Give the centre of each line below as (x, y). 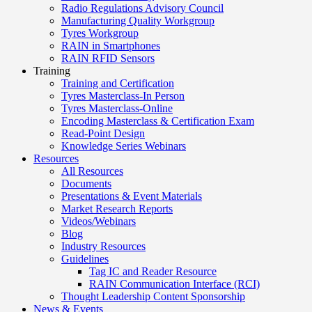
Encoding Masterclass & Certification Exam (158, 121)
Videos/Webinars (99, 221)
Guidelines (85, 259)
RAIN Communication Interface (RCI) (174, 284)
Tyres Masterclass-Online (117, 108)
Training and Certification (118, 83)
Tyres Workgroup (100, 33)
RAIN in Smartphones (111, 46)
